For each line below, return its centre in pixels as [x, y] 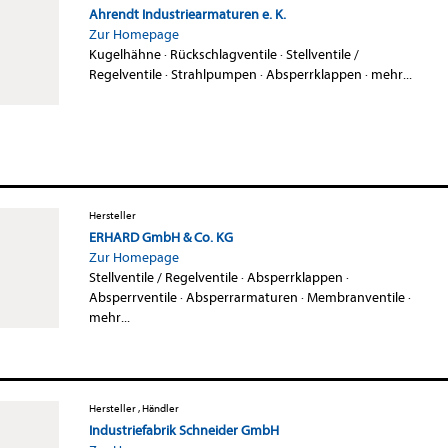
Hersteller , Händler [133, 408]
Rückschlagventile [223, 54]
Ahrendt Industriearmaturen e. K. [187, 14]
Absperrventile [132, 297]
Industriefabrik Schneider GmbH [183, 430]
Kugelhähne [124, 54]
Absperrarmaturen [241, 297]
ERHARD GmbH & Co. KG [160, 237]
